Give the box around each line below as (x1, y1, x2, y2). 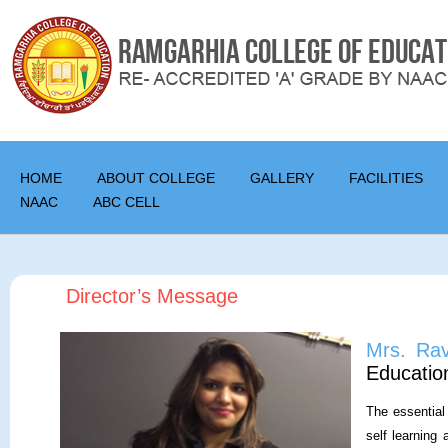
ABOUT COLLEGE (97, 170, 215, 186)
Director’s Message (66, 285, 238, 307)
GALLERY (250, 170, 314, 186)
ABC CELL (93, 194, 160, 210)
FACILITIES (349, 170, 423, 186)
